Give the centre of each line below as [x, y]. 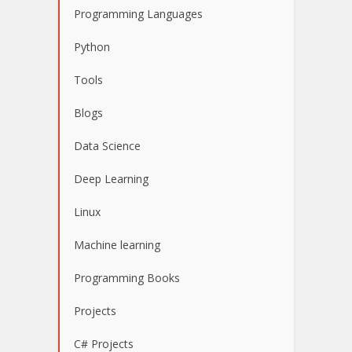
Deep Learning [111, 178]
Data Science [107, 145]
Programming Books [127, 277]
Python [92, 46]
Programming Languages [138, 13]
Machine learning [117, 244]
